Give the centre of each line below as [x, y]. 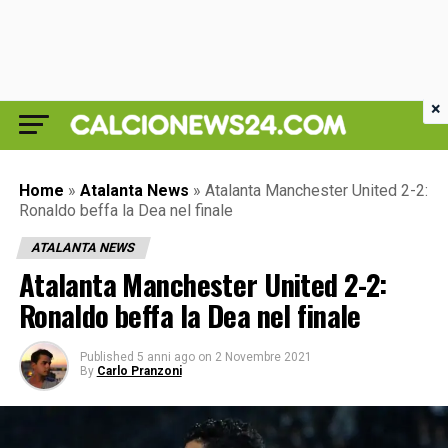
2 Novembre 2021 [263, 357]
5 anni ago [165, 357]
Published [106, 357]
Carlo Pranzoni [139, 371]
